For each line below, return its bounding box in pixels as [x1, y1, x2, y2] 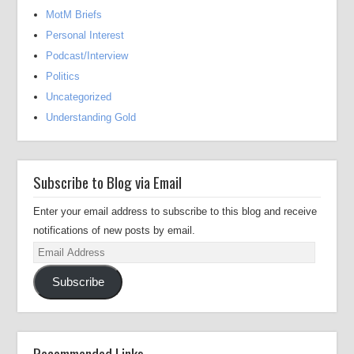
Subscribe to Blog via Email [33, 171, 183, 193]
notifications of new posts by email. [33, 224, 196, 236]
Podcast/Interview [46, 50, 129, 62]
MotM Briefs [46, 9, 103, 21]
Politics [46, 70, 81, 82]
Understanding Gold [46, 111, 137, 123]
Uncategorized [46, 91, 112, 103]
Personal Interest [46, 29, 125, 41]
